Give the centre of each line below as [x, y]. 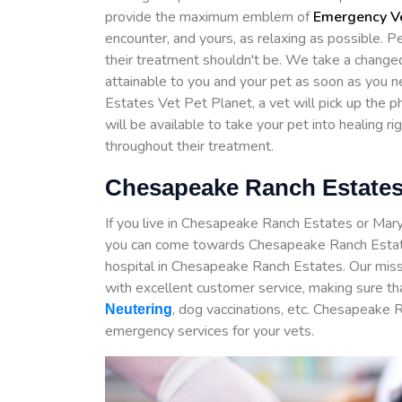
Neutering [139, 309]
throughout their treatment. [189, 146]
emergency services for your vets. [210, 331]
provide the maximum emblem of [209, 17]
